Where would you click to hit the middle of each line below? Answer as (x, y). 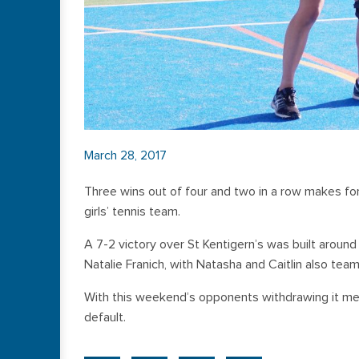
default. (105, 318)
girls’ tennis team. (132, 212)
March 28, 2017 (125, 156)
